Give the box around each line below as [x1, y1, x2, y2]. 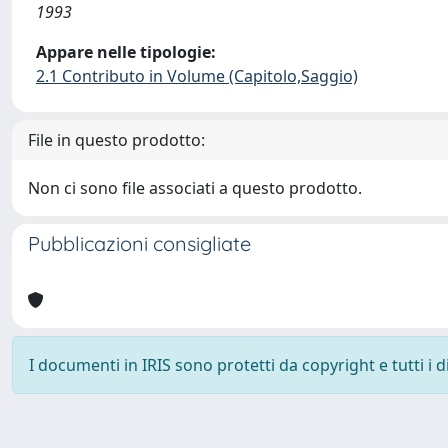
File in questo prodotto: [28, 129, 205, 151]
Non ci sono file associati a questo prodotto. [28, 177, 362, 199]
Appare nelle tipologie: [36, 41, 216, 63]
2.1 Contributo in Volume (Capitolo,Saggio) [36, 65, 358, 87]
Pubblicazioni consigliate [28, 231, 251, 256]
